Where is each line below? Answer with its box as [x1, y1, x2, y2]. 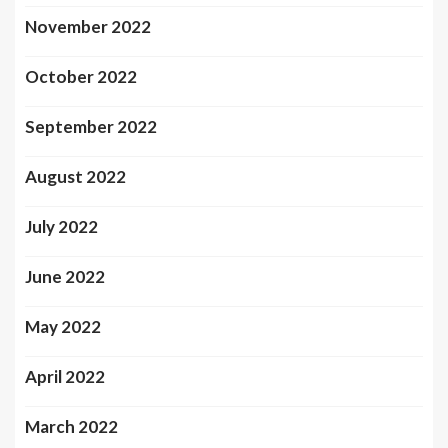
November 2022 [25, 16, 151, 37]
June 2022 [25, 266, 105, 287]
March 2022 [25, 416, 118, 437]
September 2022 [25, 116, 157, 137]
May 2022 [25, 316, 101, 337]
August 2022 [25, 166, 126, 187]
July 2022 [25, 216, 98, 237]
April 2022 [25, 366, 105, 387]
